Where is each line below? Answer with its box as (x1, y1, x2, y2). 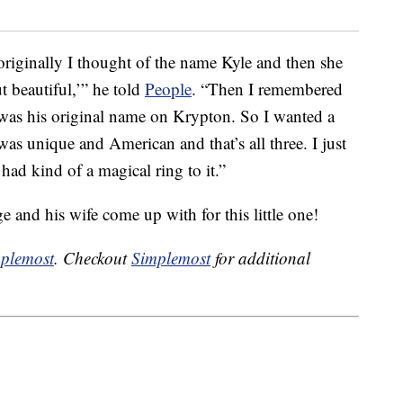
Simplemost (131, 246, 210, 270)
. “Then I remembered (192, 77, 343, 101)
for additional (210, 246, 310, 270)
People (145, 77, 192, 101)
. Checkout (54, 246, 131, 270)
